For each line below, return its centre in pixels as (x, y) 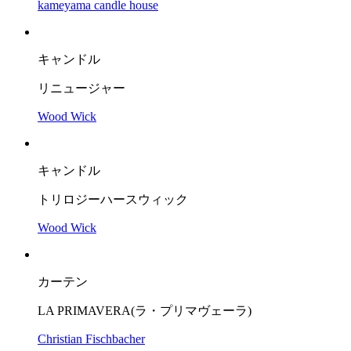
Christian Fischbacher (91, 338)
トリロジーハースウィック (113, 199)
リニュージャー (81, 88)
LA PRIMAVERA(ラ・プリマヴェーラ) (145, 310)
